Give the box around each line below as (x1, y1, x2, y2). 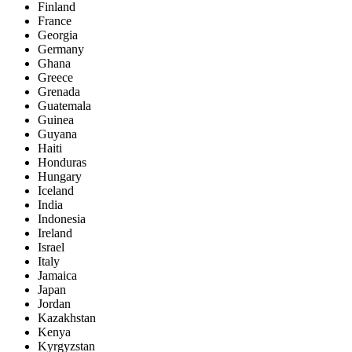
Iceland (38, 183, 74, 197)
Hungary (38, 169, 82, 183)
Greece (38, 70, 73, 84)
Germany (38, 42, 84, 56)
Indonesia (38, 211, 86, 225)
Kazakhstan (38, 310, 96, 324)
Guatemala (38, 98, 91, 112)
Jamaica (38, 268, 77, 282)
